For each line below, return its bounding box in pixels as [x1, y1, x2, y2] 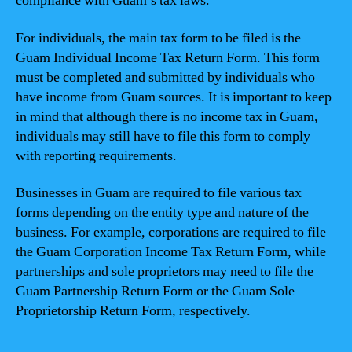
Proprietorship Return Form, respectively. [16, 302, 251, 320]
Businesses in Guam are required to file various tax [16, 184, 302, 202]
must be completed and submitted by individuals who [16, 68, 315, 86]
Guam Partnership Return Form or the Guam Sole [16, 282, 295, 300]
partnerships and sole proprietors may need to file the [16, 262, 313, 280]
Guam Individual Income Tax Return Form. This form [16, 48, 320, 67]
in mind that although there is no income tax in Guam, [16, 107, 318, 126]
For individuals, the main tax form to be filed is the [16, 28, 301, 47]
